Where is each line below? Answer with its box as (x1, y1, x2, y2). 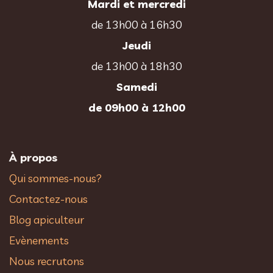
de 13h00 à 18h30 (91, 58, 182, 73)
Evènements (9, 233, 69, 247)
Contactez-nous (9, 191, 88, 206)
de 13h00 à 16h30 (91, 17, 182, 32)
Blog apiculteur (9, 212, 84, 227)
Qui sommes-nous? (9, 171, 102, 185)
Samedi (116, 79, 157, 94)
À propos (9, 150, 57, 165)
